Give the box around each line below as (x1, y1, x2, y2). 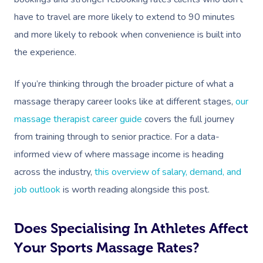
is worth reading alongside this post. (60, 183, 210, 196)
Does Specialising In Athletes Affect (14, 220, 248, 236)
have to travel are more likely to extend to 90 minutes (14, 10, 235, 23)
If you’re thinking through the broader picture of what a (14, 77, 234, 90)
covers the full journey (142, 112, 234, 126)
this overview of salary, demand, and (92, 165, 241, 178)
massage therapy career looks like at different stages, (14, 95, 233, 108)
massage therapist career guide (14, 112, 142, 126)
